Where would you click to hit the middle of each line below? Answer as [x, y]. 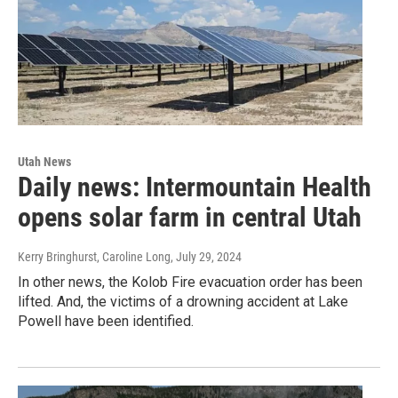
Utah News [44, 161]
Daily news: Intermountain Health [195, 187]
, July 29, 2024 [206, 256]
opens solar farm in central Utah [190, 217]
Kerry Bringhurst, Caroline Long [94, 256]
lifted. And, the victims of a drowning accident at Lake [183, 301]
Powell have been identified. [106, 321]
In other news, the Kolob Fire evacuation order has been [190, 282]
